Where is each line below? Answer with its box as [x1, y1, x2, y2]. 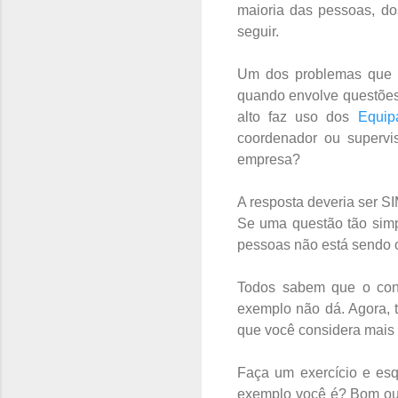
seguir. [237, 23, 279, 39]
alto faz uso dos [237, 108, 358, 124]
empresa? [237, 151, 300, 167]
